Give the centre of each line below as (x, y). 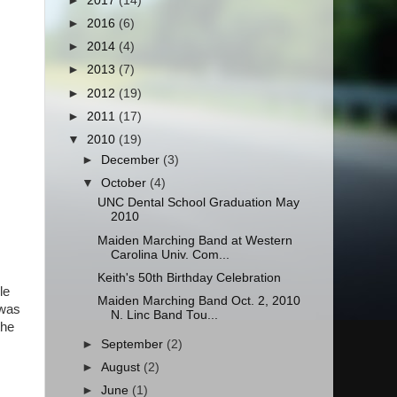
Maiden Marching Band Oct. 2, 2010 (198, 300)
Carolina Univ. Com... (170, 254)
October (126, 183)
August (123, 367)
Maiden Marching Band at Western (195, 240)
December (132, 160)
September (134, 344)
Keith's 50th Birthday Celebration (189, 277)
